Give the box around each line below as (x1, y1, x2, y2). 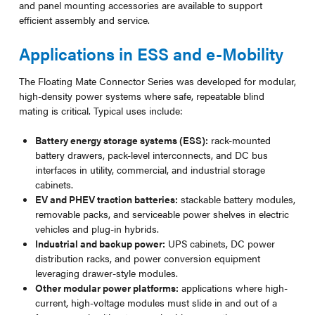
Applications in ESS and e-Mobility (18, 41, 283, 65)
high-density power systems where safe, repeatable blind (18, 88, 264, 103)
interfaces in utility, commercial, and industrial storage (35, 162, 266, 176)
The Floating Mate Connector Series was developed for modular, (18, 73, 296, 88)
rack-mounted (208, 132, 271, 147)
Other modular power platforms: (35, 280, 179, 295)
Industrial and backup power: (35, 236, 166, 250)
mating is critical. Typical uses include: (18, 103, 183, 117)
